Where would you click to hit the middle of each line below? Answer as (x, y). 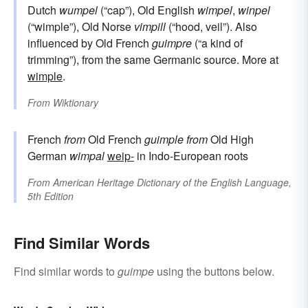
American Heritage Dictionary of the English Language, (172, 183)
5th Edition (51, 196)
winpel (254, 10)
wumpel (78, 10)
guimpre (172, 43)
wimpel (215, 10)
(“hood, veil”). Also (211, 27)
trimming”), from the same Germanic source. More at (153, 60)
